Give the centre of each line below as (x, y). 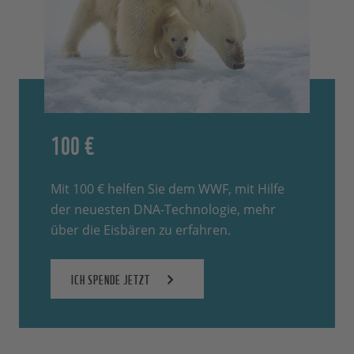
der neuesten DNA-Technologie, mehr (163, 210)
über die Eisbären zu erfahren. (141, 230)
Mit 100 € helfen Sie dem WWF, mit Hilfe (168, 189)
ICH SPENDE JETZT (111, 279)
